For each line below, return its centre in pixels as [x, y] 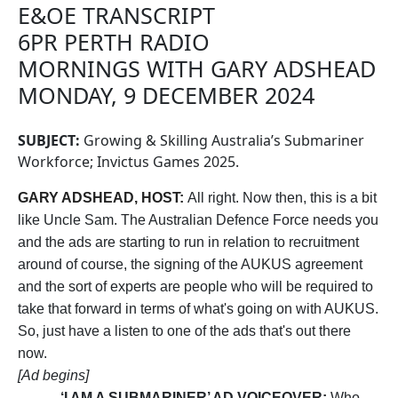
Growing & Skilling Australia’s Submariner [222, 140]
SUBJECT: [49, 140]
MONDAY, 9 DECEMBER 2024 [166, 95]
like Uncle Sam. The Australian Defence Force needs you [198, 220]
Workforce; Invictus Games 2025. [128, 162]
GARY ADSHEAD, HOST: [103, 198]
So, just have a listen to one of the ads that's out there [184, 331]
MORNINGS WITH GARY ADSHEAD [197, 68]
